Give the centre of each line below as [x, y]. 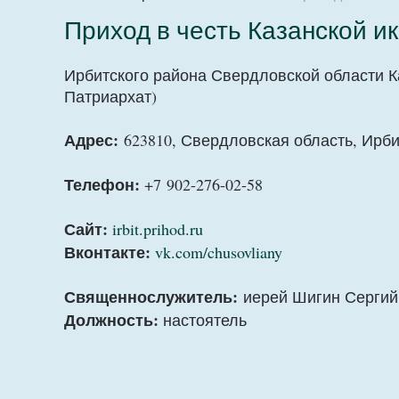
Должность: [111, 320]
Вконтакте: [107, 252]
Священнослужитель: [154, 297]
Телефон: [102, 184]
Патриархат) [110, 96]
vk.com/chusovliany [219, 252]
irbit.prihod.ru [158, 229]
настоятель [203, 320]
